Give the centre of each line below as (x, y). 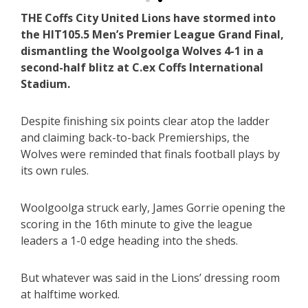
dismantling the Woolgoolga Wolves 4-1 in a (142, 51)
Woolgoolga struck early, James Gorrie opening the (153, 208)
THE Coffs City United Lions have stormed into (148, 18)
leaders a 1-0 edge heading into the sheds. (129, 241)
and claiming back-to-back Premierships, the (135, 138)
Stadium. (45, 84)
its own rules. (55, 171)
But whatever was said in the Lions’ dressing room (150, 278)
